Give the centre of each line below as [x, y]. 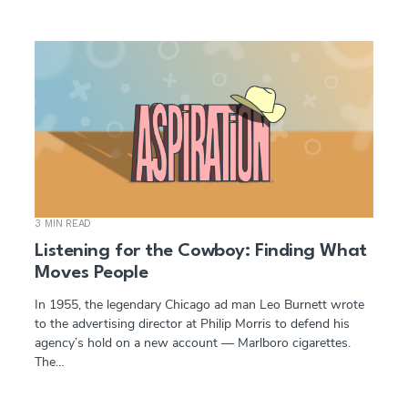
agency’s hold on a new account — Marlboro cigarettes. [195, 342]
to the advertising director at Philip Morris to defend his [193, 323]
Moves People [92, 273]
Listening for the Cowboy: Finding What [201, 251]
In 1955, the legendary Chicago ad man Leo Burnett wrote [200, 304]
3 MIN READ [63, 223]
